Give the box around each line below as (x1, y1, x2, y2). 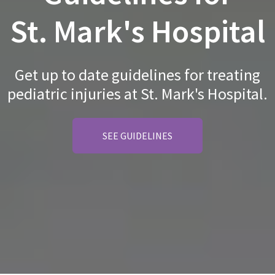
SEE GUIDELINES (103, 130, 172, 142)
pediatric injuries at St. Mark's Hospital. (7, 83, 268, 104)
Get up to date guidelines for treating (15, 64, 260, 85)
